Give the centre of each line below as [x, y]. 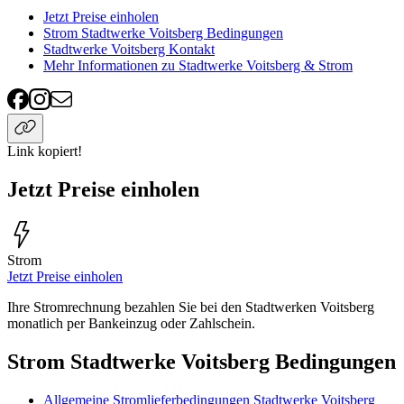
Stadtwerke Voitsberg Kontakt [129, 50]
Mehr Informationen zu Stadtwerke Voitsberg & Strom [198, 66]
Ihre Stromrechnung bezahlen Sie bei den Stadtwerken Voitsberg [191, 308]
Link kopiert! [45, 151]
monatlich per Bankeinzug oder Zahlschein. [131, 324]
